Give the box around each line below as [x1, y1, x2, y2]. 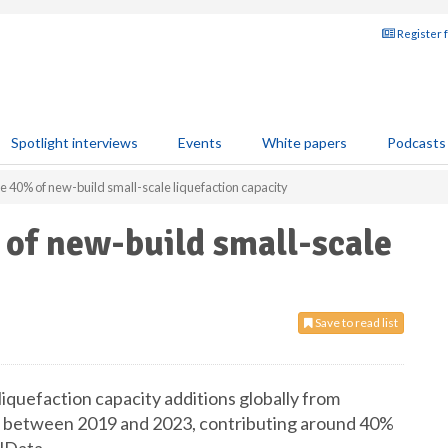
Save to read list [313, 315, 398, 330]
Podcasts [387, 134, 446, 151]
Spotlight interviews [11, 134, 138, 151]
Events [178, 134, 222, 151]
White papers [262, 134, 347, 151]
